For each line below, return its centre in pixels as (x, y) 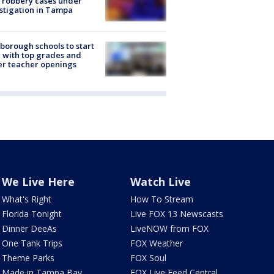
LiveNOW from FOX (170, 228)
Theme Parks (28, 257)
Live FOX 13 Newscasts (177, 213)
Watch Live (161, 181)
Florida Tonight (31, 213)
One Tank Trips (32, 243)
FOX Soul (149, 257)
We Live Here (38, 181)
